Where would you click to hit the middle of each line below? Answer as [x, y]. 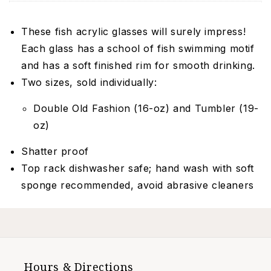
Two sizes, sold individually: [89, 82]
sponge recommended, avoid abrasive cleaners [138, 185]
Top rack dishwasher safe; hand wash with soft [138, 168]
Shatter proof [55, 151]
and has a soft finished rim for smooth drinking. [138, 65]
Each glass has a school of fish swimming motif [138, 48]
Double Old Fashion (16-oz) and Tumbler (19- [146, 108]
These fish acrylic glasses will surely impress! [134, 31]
